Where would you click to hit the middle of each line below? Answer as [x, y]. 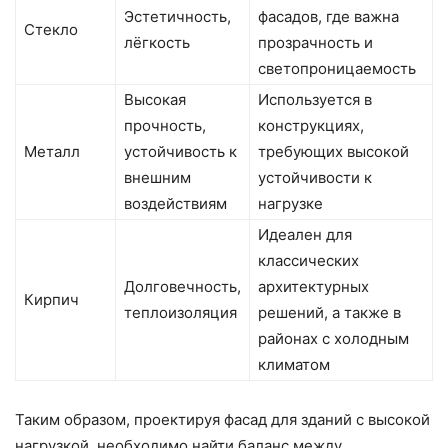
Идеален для [305, 234]
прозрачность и [315, 42]
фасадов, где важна [328, 16]
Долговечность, [182, 286]
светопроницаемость [337, 68]
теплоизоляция [180, 312]
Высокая [155, 99]
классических [308, 260]
